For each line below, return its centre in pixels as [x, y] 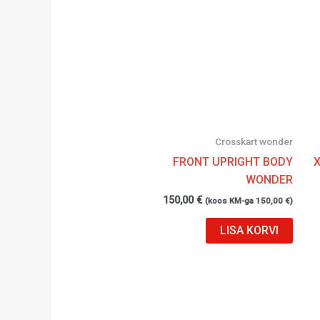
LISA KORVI [250, 231]
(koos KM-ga [231, 200]
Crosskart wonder [254, 142]
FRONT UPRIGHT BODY [233, 161]
